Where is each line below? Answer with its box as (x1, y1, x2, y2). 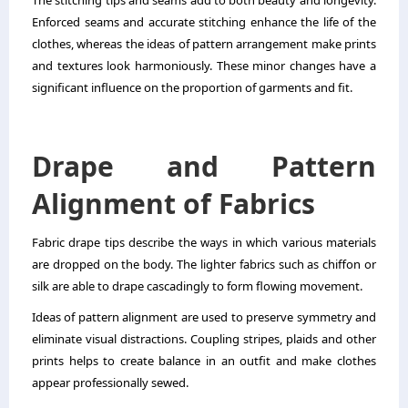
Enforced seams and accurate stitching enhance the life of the (32, 13, 376, 30)
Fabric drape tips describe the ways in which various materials (32, 233, 376, 250)
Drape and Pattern (32, 147, 376, 185)
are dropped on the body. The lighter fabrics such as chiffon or (32, 255, 376, 272)
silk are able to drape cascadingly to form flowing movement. (32, 277, 362, 294)
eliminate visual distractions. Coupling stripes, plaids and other (32, 330, 376, 347)
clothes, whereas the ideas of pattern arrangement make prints (32, 35, 376, 52)
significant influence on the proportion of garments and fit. (32, 78, 352, 96)
